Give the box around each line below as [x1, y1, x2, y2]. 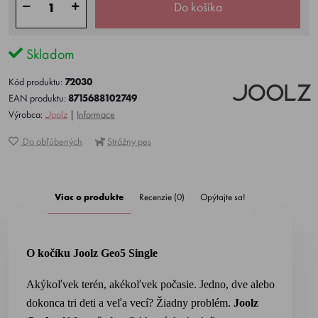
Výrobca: [9, 108, 45, 121]
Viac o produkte [54, 191, 124, 203]
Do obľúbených [21, 135, 82, 148]
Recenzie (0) [138, 191, 185, 203]
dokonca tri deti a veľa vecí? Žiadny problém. [26, 297, 234, 309]
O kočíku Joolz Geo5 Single [26, 247, 158, 259]
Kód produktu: [9, 75, 65, 88]
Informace [77, 108, 115, 121]
